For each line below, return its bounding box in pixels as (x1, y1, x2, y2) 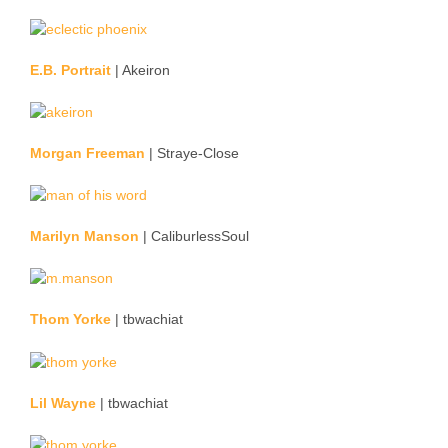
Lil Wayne (30, 394, 96, 411)
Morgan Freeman (30, 144, 145, 161)
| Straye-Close (145, 144, 239, 161)
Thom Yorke (30, 311, 111, 328)
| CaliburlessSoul (139, 228, 249, 245)
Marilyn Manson (30, 228, 139, 245)
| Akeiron (111, 61, 170, 78)
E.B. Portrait (30, 61, 111, 78)
